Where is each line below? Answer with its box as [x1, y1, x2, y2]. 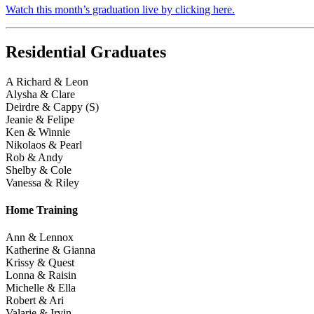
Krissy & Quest [6, 257, 74, 269]
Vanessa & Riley [6, 176, 79, 189]
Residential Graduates [6, 42, 166, 61]
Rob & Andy [6, 151, 63, 163]
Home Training [6, 203, 78, 216]
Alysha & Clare [6, 88, 75, 100]
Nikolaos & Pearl [6, 138, 82, 151]
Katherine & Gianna [6, 244, 95, 257]
